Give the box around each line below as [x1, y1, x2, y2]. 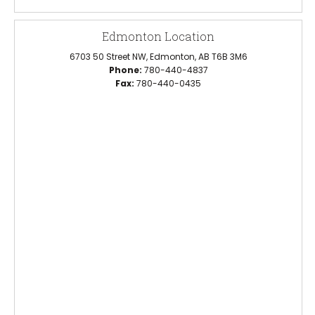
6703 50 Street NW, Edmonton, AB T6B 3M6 [69, 51, 247, 63]
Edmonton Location [102, 29, 214, 44]
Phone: [108, 64, 144, 76]
